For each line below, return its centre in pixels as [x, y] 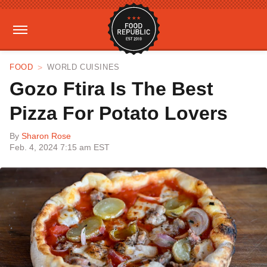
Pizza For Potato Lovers [119, 113]
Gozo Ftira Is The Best [111, 89]
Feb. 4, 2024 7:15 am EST [60, 147]
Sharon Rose [46, 136]
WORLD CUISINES [83, 67]
